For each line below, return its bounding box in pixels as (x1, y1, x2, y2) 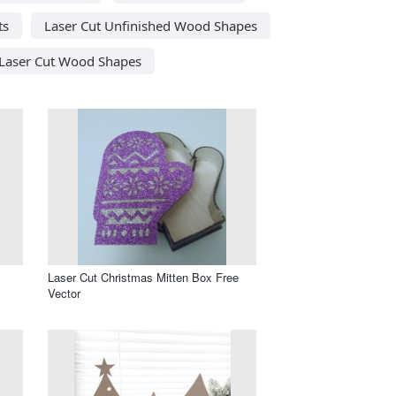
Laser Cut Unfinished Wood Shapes (44, 16, 257, 34)
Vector (48, 284, 80, 301)
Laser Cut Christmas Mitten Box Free (48, 268, 239, 286)
